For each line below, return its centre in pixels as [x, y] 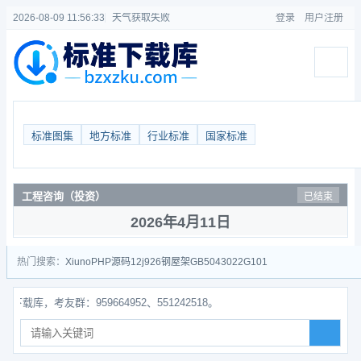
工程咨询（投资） [64, 196]
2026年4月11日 [180, 223]
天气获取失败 [141, 18]
